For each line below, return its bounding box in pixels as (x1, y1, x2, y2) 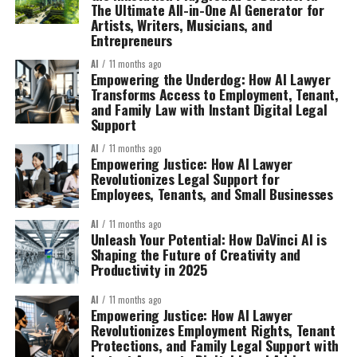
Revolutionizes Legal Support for (90, 167, 280, 189)
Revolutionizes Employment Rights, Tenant (90, 319, 335, 340)
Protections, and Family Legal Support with (90, 334, 339, 355)
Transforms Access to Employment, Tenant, (90, 83, 339, 104)
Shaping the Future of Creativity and (90, 243, 300, 265)
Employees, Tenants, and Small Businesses (90, 182, 333, 204)
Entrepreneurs (90, 29, 173, 50)
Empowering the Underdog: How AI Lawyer (90, 68, 331, 89)
